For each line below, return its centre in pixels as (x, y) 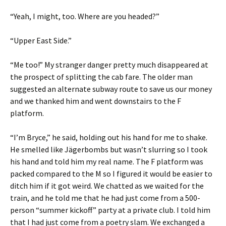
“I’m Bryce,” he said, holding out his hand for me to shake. (109, 137)
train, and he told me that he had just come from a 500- (105, 198)
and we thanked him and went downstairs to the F (96, 101)
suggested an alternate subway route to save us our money (111, 89)
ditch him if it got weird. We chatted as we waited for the (107, 186)
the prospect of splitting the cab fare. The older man (101, 77)
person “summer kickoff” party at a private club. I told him (110, 210)
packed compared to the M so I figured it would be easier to (111, 174)
